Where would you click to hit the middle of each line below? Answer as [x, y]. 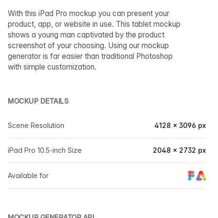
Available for [28, 176]
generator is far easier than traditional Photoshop [90, 56]
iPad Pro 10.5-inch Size [45, 150]
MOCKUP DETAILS [38, 101]
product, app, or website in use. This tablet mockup [94, 24]
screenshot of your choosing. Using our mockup [88, 45]
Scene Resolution [36, 125]
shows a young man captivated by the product [86, 35]
